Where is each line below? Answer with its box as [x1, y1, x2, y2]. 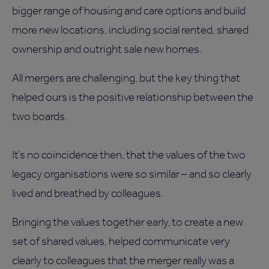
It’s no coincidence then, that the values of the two [12, 148, 246, 162]
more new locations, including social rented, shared [12, 23, 249, 37]
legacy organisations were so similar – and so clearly [12, 167, 252, 181]
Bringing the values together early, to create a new [12, 215, 243, 229]
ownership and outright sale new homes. [12, 42, 202, 56]
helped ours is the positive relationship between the [12, 90, 253, 104]
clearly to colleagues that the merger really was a [12, 253, 234, 268]
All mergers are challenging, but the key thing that [12, 71, 240, 85]
